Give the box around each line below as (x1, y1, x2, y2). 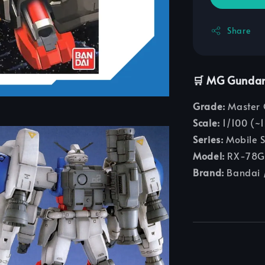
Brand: (193, 166, 224, 179)
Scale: (193, 116, 220, 130)
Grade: (193, 99, 225, 113)
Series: (193, 132, 224, 146)
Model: (193, 149, 225, 163)
